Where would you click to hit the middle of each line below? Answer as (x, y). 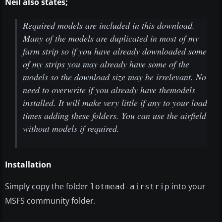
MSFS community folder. (50, 201)
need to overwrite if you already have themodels (109, 90)
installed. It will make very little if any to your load (115, 103)
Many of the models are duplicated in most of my (111, 38)
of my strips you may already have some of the (106, 64)
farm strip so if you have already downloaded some (115, 51)
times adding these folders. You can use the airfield (114, 116)
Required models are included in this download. (109, 26)
